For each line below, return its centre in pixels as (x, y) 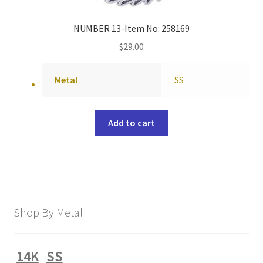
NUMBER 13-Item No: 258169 (131, 28)
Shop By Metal (48, 212)
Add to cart (131, 123)
